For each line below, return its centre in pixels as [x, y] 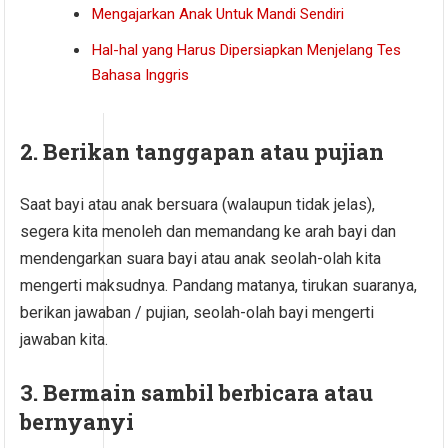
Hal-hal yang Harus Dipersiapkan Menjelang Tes [247, 49]
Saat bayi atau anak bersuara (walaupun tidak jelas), [198, 204]
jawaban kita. [64, 339]
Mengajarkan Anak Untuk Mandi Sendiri [218, 13]
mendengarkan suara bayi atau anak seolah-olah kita [201, 258]
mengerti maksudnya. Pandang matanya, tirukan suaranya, [219, 285]
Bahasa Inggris [141, 74]
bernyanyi [77, 421]
